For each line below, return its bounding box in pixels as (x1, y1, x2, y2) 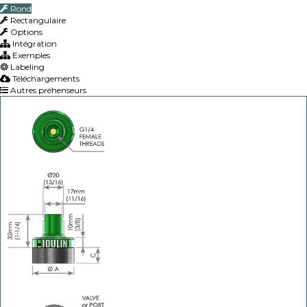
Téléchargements (10, 73, 79, 84)
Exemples (10, 50, 50, 61)
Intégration (10, 38, 57, 49)
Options (8, 27, 42, 38)
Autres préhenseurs (8, 85, 86, 96)
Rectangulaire (8, 15, 66, 26)
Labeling (8, 62, 45, 73)
